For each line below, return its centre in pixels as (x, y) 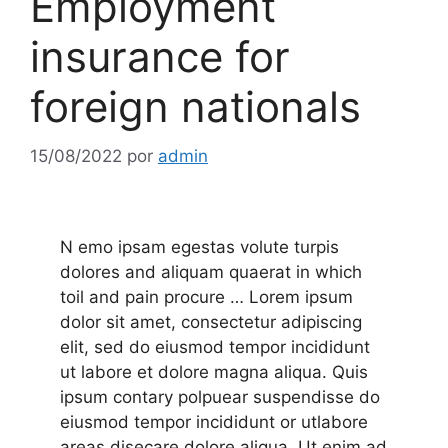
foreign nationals (195, 107)
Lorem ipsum (301, 296)
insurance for (160, 57)
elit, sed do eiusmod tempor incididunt (215, 346)
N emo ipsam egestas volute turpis (199, 246)
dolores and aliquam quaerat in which (211, 271)
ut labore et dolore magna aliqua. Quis (214, 371)
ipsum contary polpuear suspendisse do (220, 396)
